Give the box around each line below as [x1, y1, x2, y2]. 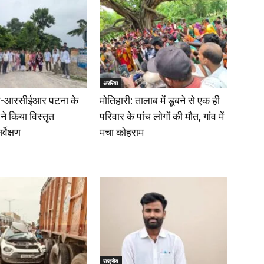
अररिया [103, 78, 118, 87]
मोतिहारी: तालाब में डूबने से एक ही [99, 94, 220, 107]
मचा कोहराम [99, 126, 144, 138]
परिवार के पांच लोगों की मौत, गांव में [99, 110, 224, 123]
